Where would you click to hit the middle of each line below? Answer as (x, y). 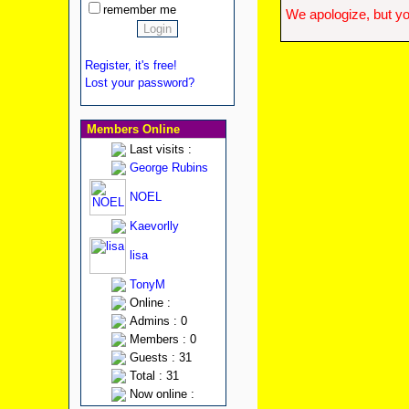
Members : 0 (163, 339)
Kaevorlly (154, 226)
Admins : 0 (158, 321)
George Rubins (168, 168)
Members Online (131, 129)
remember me (139, 10)
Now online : (162, 394)
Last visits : (160, 149)
